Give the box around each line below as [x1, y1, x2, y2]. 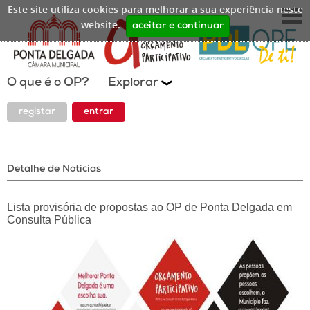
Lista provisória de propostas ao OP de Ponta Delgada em [7, 201, 292, 213]
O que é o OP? [7, 77, 95, 89]
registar [19, 107, 55, 117]
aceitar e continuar [131, 21, 224, 31]
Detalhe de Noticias [7, 165, 101, 174]
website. [80, 18, 120, 31]
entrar [84, 107, 113, 117]
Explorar [108, 77, 161, 89]
